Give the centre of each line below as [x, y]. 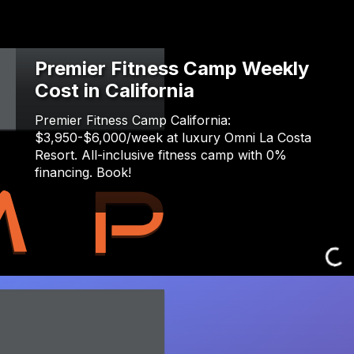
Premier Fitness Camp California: [133, 121]
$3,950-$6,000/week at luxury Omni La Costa [173, 138]
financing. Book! [83, 173]
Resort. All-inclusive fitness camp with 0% [161, 155]
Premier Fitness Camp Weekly [172, 69]
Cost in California [115, 91]
